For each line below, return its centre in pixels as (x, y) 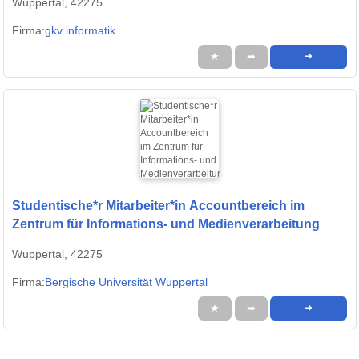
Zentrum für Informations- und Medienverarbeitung (166, 224)
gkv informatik (80, 31)
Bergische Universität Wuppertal (126, 282)
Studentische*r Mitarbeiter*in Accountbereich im (158, 206)
